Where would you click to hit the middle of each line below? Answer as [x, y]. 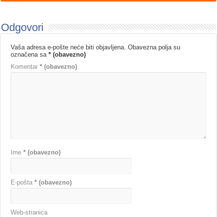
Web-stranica [29, 212]
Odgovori [23, 27]
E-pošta [23, 182]
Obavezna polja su [154, 47]
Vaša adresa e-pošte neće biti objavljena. [69, 47]
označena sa [30, 54]
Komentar [25, 66]
